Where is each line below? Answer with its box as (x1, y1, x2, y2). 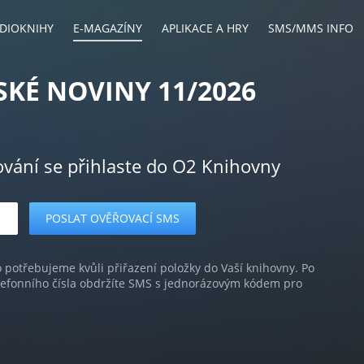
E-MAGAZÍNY (73, 20, 142, 36)
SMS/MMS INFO (268, 20, 353, 36)
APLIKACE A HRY (162, 20, 249, 36)
